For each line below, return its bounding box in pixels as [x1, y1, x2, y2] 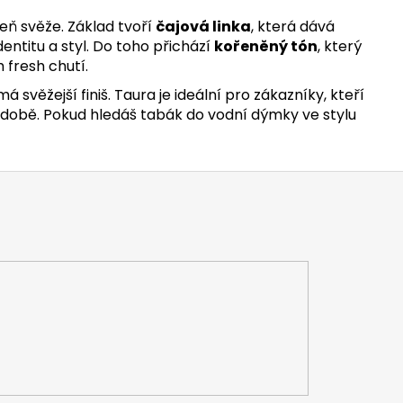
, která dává [251, 16, 335, 37]
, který [318, 36, 362, 57]
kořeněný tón [214, 36, 318, 57]
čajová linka [156, 16, 251, 37]
